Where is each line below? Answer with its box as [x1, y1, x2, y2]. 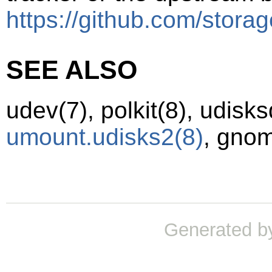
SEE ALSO [6, 55, 137, 84]
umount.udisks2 [6, 123, 174, 150]
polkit [101, 97, 157, 123]
